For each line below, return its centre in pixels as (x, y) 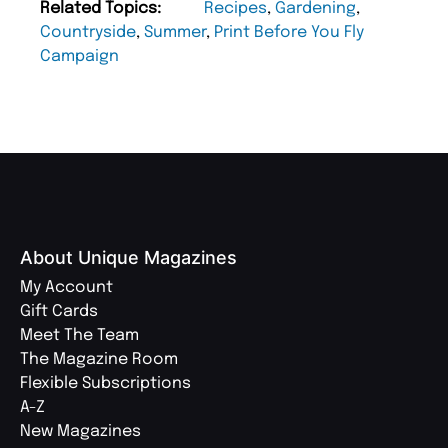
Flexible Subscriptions (105, 384)
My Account (66, 288)
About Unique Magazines (128, 258)
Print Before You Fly (289, 33)
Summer (175, 33)
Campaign (79, 57)
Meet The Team (79, 336)
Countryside (88, 33)
